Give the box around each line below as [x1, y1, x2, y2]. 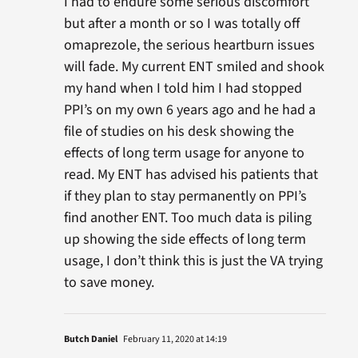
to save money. [63, 272, 154, 292]
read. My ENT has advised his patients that [63, 164, 318, 185]
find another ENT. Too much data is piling [63, 207, 312, 228]
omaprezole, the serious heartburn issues [63, 34, 315, 55]
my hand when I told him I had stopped [63, 78, 302, 98]
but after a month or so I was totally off [63, 13, 300, 34]
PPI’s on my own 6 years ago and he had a [63, 99, 316, 120]
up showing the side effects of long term [63, 229, 306, 249]
